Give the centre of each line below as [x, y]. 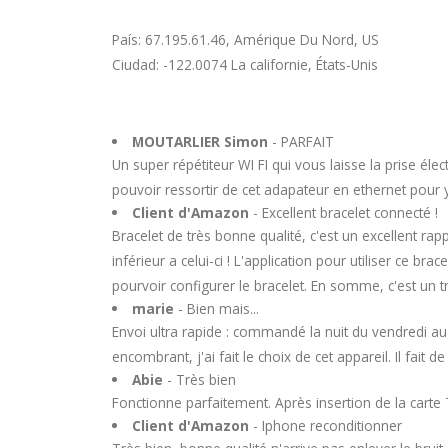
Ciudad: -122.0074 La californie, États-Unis [245, 65]
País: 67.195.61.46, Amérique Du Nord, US [245, 40]
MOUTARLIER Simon [199, 142]
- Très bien [199, 380]
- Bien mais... [216, 309]
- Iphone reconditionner [325, 426]
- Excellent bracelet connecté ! [343, 213]
